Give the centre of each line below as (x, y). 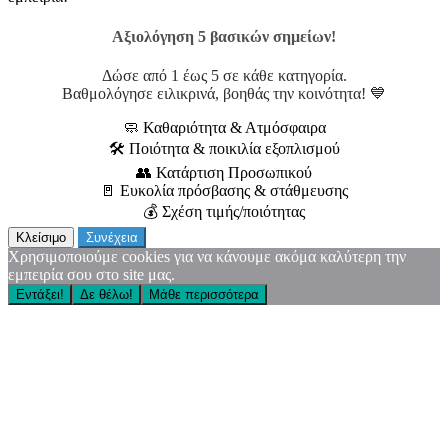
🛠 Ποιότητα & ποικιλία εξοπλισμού (224, 148)
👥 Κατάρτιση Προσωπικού (224, 172)
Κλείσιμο (41, 237)
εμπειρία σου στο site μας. (91, 274)
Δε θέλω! (106, 294)
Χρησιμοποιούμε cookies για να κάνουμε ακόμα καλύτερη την (207, 256)
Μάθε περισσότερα (204, 294)
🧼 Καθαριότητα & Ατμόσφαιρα (224, 127)
